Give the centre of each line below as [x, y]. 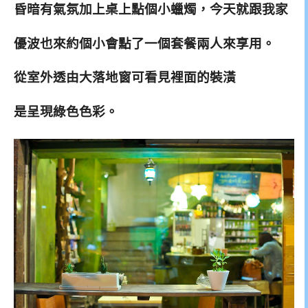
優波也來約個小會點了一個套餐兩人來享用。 [144, 43]
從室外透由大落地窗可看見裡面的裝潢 [125, 78]
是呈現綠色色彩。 [66, 112]
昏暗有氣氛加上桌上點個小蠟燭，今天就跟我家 [151, 9]
